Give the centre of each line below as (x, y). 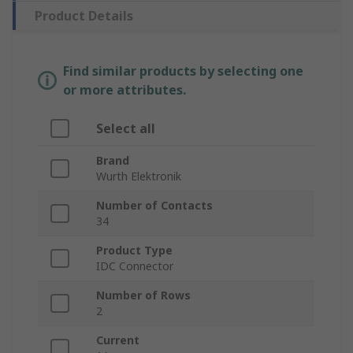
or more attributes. (124, 90)
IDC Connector (135, 266)
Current (118, 340)
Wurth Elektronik (139, 176)
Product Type (134, 251)
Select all (126, 129)
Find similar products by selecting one (183, 71)
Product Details (84, 16)
